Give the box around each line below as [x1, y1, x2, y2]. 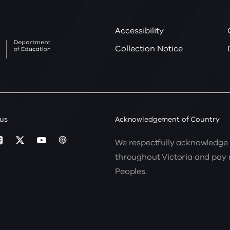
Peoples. [115, 165, 147, 177]
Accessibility [115, 25, 164, 36]
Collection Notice [115, 43, 183, 54]
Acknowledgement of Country [115, 114, 220, 124]
